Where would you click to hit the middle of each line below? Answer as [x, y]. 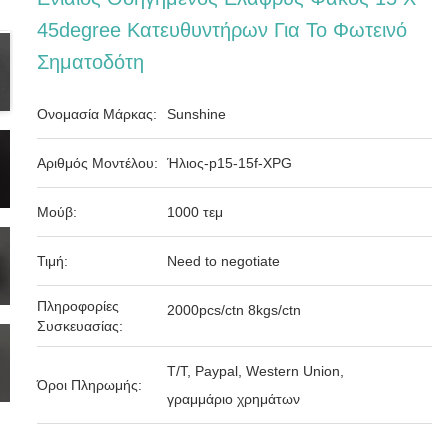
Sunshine [197, 114]
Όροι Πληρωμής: [90, 385]
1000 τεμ [195, 212]
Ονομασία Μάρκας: [97, 114]
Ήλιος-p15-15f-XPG [230, 163]
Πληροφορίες [78, 306]
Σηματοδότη [91, 62]
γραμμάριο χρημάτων [234, 399]
